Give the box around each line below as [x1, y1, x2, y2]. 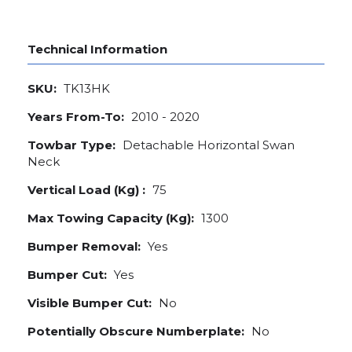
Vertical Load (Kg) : [27, 182, 145, 197]
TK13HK [60, 81, 110, 96]
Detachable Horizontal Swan [119, 137, 295, 152]
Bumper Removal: [27, 239, 141, 254]
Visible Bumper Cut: [27, 295, 152, 310]
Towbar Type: [27, 137, 115, 152]
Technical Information [27, 42, 167, 57]
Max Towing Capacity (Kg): [27, 211, 194, 225]
